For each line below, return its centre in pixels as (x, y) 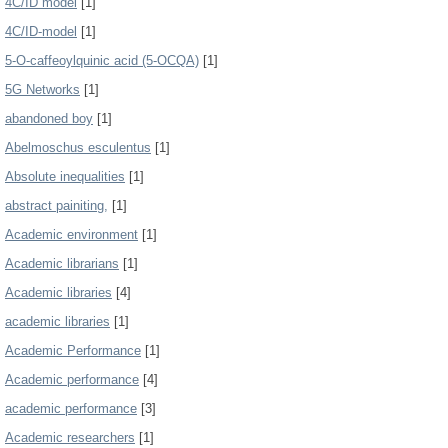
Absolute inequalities (65, 176)
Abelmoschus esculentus (78, 147)
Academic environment (71, 234)
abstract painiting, (56, 205)
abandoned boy (49, 118)
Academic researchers (70, 437)
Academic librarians (62, 263)
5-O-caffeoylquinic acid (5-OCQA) (102, 60)
